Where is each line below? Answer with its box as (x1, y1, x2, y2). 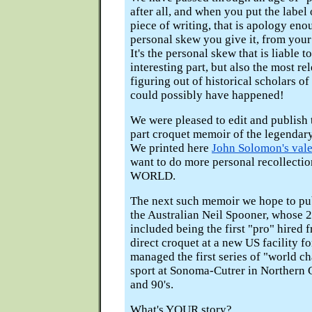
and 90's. (130, 278, 173, 291)
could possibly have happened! (130, 88, 284, 102)
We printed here (130, 141, 212, 155)
